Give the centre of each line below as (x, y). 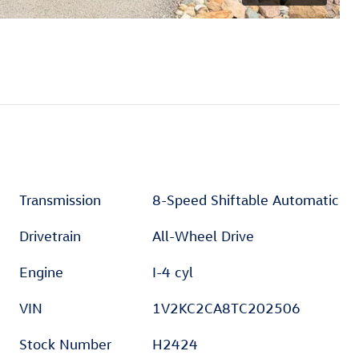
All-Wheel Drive (204, 236)
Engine (41, 272)
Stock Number (65, 344)
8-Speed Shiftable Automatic (246, 200)
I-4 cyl (173, 272)
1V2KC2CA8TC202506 (227, 308)
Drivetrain (50, 236)
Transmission (60, 200)
